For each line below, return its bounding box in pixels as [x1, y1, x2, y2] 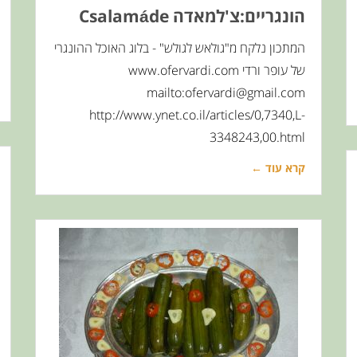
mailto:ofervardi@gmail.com [147, 84, 305, 101]
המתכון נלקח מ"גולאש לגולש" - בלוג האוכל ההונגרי [54, 39, 305, 57]
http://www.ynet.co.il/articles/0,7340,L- [89, 106, 305, 124]
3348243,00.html [210, 128, 305, 146]
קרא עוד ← [251, 160, 305, 175]
